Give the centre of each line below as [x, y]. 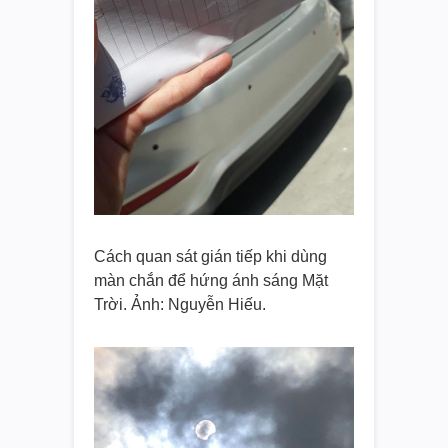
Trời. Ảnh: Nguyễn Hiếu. [180, 304]
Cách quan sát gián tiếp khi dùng [210, 256]
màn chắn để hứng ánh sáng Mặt [211, 280]
